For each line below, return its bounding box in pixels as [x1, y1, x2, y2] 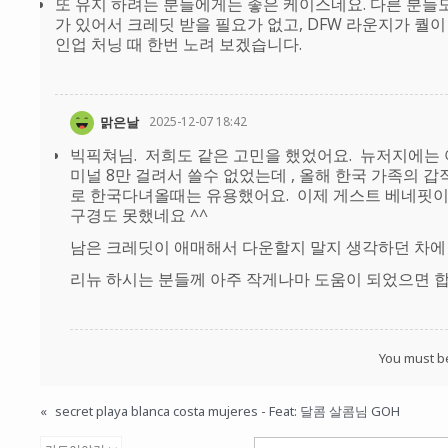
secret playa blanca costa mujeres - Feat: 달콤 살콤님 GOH [55, 402, 400, 421]
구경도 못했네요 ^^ [70, 204, 208, 227]
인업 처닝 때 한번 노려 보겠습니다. [55, 32, 302, 55]
